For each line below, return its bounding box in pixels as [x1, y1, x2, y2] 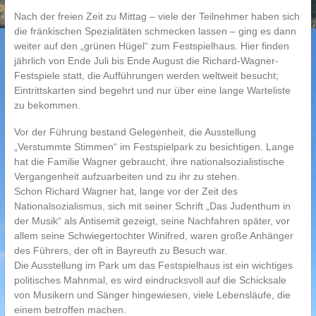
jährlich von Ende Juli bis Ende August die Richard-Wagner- [13, 55, 279, 66]
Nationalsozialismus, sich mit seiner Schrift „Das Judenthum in [13, 200, 291, 212]
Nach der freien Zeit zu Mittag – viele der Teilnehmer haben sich [13, 11, 300, 22]
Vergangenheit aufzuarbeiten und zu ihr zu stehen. [13, 171, 240, 182]
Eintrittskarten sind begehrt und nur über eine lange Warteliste [13, 85, 291, 96]
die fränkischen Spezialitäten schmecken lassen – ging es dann [13, 25, 296, 37]
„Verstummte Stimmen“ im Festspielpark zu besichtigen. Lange [13, 141, 294, 152]
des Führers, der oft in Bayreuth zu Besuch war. [13, 245, 227, 256]
